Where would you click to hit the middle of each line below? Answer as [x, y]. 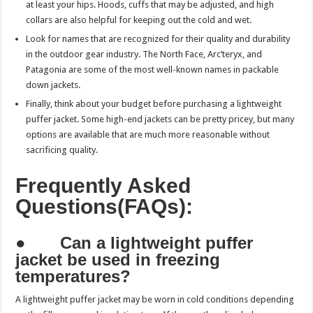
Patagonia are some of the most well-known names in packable [153, 69]
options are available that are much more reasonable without [148, 134]
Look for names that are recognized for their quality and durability [158, 38]
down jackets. [53, 85]
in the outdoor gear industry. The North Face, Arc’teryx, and [144, 54]
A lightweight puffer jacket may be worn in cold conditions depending [155, 299]
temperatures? [73, 276]
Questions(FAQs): [104, 206]
